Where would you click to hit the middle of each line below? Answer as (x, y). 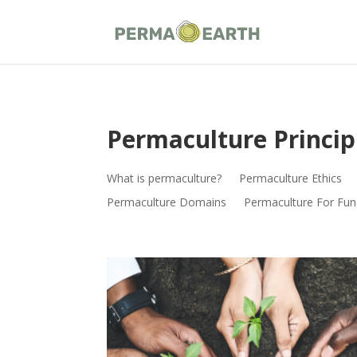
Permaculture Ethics (291, 178)
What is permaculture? (165, 178)
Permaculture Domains (167, 202)
